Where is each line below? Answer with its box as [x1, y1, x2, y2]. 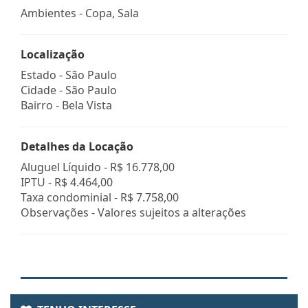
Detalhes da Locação [21, 138, 133, 154]
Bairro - [21, 97, 62, 113]
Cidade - [21, 82, 65, 98]
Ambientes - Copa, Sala [21, 5, 139, 21]
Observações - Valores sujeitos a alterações [21, 204, 246, 220]
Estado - [21, 67, 65, 82]
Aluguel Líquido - [21, 159, 110, 175]
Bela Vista [62, 97, 112, 113]
